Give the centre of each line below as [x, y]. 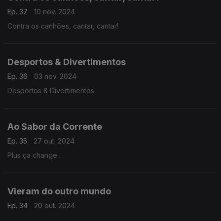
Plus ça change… [35, 155]
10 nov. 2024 [55, 12]
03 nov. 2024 [55, 76]
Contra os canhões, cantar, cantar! [63, 26]
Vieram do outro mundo [59, 191]
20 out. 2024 [55, 205]
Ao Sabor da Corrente [55, 127]
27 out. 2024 [54, 141]
